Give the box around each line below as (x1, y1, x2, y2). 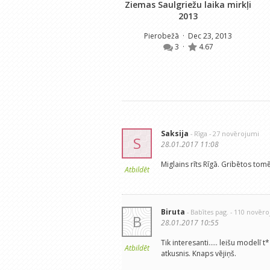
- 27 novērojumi (209, 129, 259, 139)
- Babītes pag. (187, 207, 228, 217)
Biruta (161, 207, 185, 218)
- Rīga (190, 129, 207, 139)
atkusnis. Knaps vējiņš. (161, 248, 236, 259)
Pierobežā (144, 31, 181, 42)
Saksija (161, 128, 189, 139)
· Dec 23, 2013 (181, 31, 232, 42)
